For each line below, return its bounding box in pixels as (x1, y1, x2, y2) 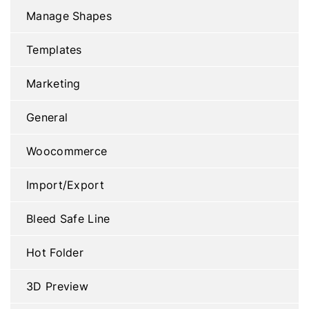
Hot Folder (26, 244, 83, 260)
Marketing (26, 75, 81, 91)
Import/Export (26, 177, 104, 192)
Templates (26, 41, 82, 57)
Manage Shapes (26, 8, 112, 23)
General (26, 109, 68, 125)
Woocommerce (26, 143, 108, 159)
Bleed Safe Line (26, 210, 110, 226)
